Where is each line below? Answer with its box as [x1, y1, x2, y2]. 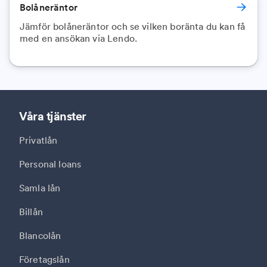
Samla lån [19, 182, 61, 194]
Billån [19, 206, 43, 218]
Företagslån [19, 253, 70, 265]
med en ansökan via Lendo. [20, 32, 138, 44]
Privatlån [19, 134, 58, 146]
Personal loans [19, 158, 82, 170]
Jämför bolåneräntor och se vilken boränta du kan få [20, 20, 246, 32]
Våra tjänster [19, 108, 86, 123]
